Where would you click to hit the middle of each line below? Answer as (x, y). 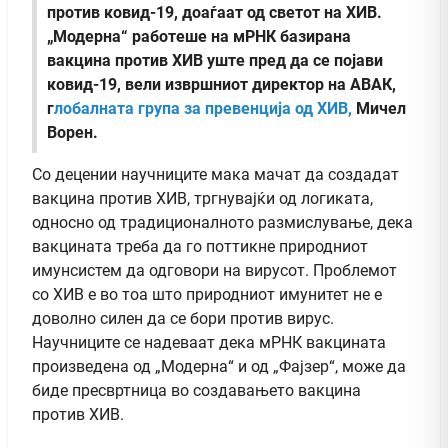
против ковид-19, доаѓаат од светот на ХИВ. (214, 13)
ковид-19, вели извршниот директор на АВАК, (221, 85)
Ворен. (72, 133)
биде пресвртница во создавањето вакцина (196, 391)
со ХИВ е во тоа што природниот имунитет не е (207, 295)
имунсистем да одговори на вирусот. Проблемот (214, 271)
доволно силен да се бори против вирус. (183, 319)
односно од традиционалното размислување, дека (222, 223)
